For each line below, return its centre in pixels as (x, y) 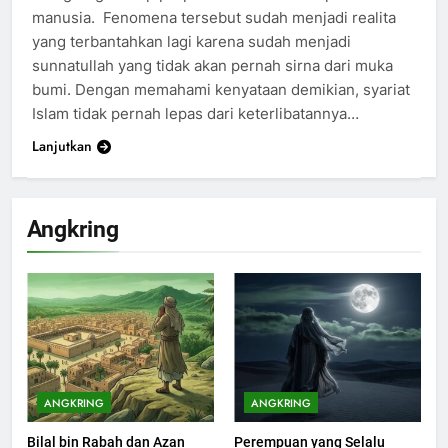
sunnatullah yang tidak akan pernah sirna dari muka (212, 65)
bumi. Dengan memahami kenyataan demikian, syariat (221, 89)
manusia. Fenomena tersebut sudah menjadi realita (214, 17)
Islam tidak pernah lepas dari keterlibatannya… (195, 113)
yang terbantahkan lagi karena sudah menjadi (191, 41)
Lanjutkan (62, 145)
